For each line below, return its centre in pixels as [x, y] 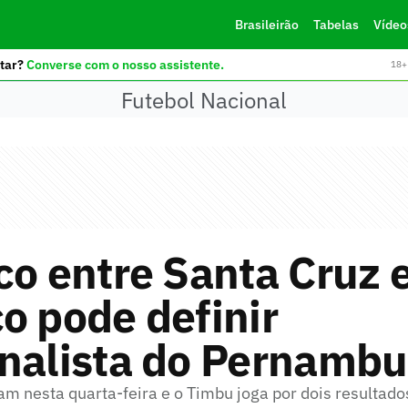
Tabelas [336, 25]
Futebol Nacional [204, 100]
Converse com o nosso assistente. [125, 64]
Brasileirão [266, 25]
